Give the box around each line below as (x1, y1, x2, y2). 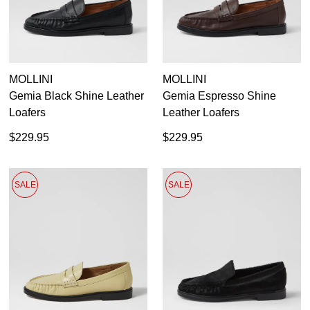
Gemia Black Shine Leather (9, 89, 144, 102)
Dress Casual (36, 74, 102, 86)
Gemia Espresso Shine (163, 89, 276, 102)
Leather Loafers (163, 106, 239, 118)
